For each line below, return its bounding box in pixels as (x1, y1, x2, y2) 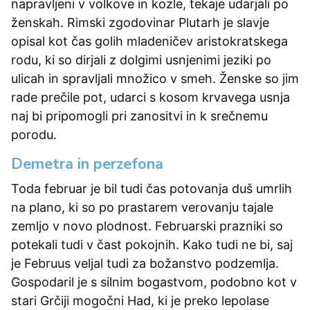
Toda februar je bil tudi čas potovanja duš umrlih (11, 181, 292, 196)
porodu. (11, 127, 57, 142)
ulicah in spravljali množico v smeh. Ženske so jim (11, 71, 299, 86)
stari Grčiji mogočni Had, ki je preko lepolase (11, 293, 269, 308)
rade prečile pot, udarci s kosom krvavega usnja (11, 90, 290, 104)
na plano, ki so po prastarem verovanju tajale (11, 200, 273, 215)
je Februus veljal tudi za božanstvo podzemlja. (11, 256, 279, 271)
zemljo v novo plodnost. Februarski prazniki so (11, 219, 283, 233)
